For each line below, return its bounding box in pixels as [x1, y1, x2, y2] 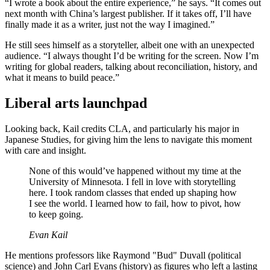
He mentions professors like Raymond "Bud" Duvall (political [5, 250, 241, 260]
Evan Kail [29, 229, 67, 240]
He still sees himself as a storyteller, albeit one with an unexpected [5, 39, 254, 50]
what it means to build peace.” [5, 72, 119, 83]
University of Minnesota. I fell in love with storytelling [29, 176, 236, 187]
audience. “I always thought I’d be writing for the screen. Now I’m [5, 50, 259, 61]
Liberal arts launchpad [5, 95, 147, 111]
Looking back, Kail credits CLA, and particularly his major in [5, 123, 239, 134]
